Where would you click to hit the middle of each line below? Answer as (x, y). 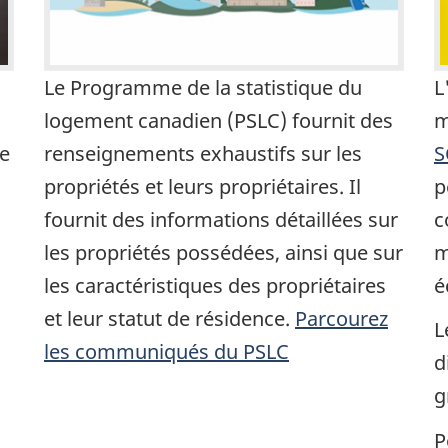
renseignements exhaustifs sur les (203, 153)
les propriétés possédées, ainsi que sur (223, 252)
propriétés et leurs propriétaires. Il (202, 186)
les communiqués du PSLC (166, 351)
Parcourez (341, 318)
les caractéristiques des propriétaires (215, 285)
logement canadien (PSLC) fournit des (218, 120)
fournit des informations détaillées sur (221, 219)
